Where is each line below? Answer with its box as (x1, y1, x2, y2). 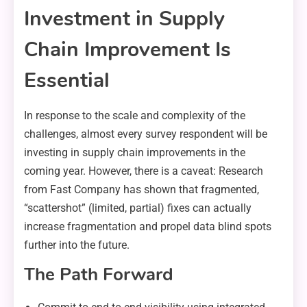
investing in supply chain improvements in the (24, 145, 245, 159)
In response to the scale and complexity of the (24, 108, 245, 122)
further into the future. (24, 238, 130, 251)
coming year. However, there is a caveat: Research (24, 164, 263, 177)
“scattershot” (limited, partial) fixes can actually (24, 201, 251, 214)
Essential (24, 66, 110, 95)
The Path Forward (24, 262, 173, 286)
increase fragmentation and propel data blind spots (24, 219, 271, 233)
